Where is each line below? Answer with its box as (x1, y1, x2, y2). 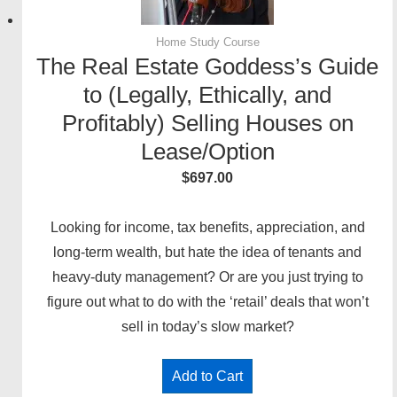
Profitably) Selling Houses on (61, 110, 354, 137)
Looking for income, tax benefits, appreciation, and (50, 220, 365, 236)
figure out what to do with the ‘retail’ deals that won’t (46, 294, 369, 310)
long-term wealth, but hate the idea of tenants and (53, 245, 362, 261)
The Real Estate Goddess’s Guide (36, 53, 378, 81)
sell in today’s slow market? (121, 319, 294, 335)
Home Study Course (155, 35, 260, 50)
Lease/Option (140, 138, 275, 166)
